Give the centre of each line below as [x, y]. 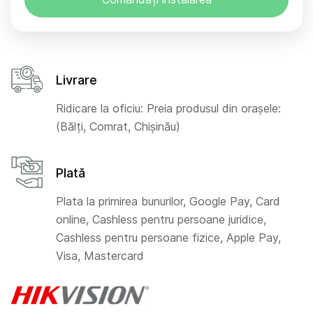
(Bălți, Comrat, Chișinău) [118, 126]
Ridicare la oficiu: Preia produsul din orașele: [168, 108]
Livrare [77, 80]
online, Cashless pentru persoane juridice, [161, 219]
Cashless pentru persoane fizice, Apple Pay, [168, 237]
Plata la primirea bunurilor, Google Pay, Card [168, 201]
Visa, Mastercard [100, 255]
